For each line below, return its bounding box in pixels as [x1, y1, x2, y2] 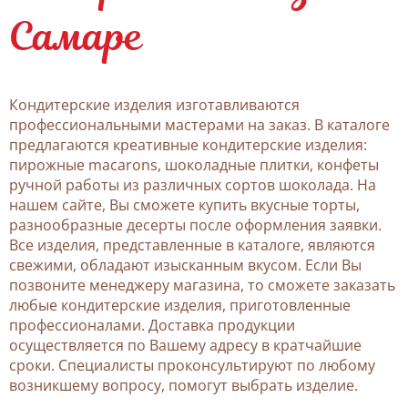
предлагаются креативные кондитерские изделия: [9, 135, 367, 156]
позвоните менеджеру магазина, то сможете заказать [9, 275, 395, 296]
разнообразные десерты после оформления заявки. [9, 215, 382, 236]
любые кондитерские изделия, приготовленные [9, 295, 351, 316]
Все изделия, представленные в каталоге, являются [9, 235, 375, 256]
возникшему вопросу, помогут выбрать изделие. [9, 375, 358, 396]
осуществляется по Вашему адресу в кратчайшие [9, 335, 362, 356]
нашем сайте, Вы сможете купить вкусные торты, [9, 195, 360, 216]
